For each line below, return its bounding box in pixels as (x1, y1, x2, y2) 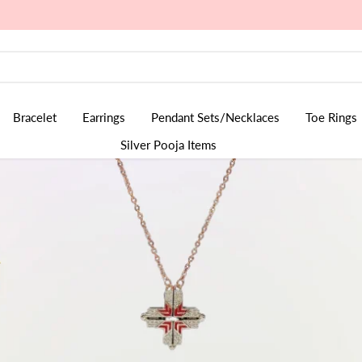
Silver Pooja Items (120, 137, 217, 153)
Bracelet (13, 110, 57, 125)
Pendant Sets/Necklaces (151, 110, 280, 125)
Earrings (82, 110, 125, 125)
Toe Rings (305, 110, 357, 125)
